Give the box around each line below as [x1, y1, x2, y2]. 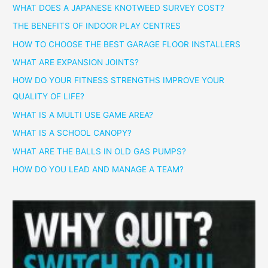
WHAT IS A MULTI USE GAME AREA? [13, 109, 154, 120]
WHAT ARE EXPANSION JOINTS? [13, 57, 139, 67]
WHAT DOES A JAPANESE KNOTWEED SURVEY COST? [13, 2, 225, 13]
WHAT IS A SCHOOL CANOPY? [13, 128, 132, 138]
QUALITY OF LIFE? [13, 92, 85, 102]
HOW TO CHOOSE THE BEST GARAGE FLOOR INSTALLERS [13, 39, 241, 49]
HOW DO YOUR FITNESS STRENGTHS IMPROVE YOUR [13, 75, 225, 86]
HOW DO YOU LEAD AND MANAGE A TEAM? [13, 164, 184, 174]
